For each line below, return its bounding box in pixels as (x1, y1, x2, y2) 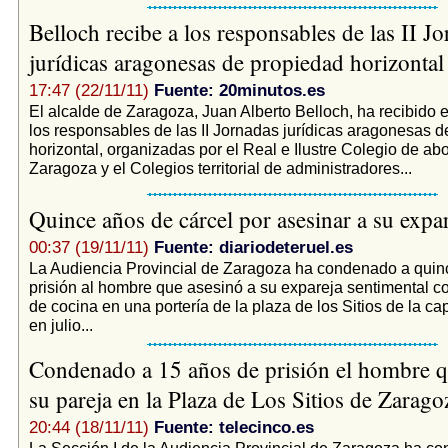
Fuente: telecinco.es (153, 417, 314, 437)
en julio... (28, 315, 93, 334)
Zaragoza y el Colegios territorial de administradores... (28, 158, 412, 177)
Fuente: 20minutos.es (153, 80, 325, 100)
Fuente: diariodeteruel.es (153, 237, 353, 257)
